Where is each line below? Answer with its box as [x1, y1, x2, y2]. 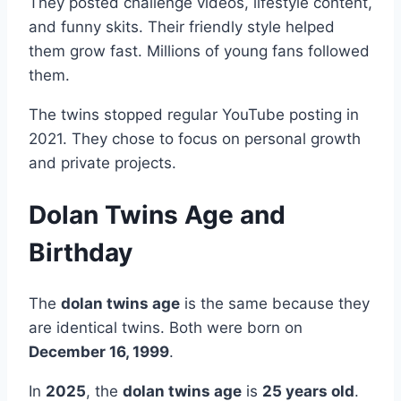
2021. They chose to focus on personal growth [29, 129, 361, 148]
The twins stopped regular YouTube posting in [29, 105, 359, 124]
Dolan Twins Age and [29, 199, 286, 230]
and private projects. [29, 153, 176, 172]
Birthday [29, 236, 132, 268]
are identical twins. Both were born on [29, 319, 303, 337]
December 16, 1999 [29, 343, 169, 362]
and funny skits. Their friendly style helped [29, 17, 335, 36]
